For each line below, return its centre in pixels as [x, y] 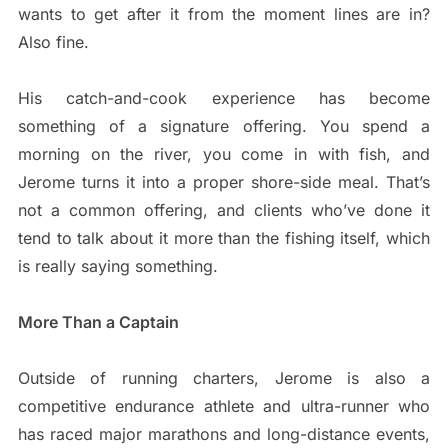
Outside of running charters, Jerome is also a [224, 378]
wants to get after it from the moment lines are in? [224, 14]
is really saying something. [117, 266]
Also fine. [53, 42]
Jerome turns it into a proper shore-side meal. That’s [224, 182]
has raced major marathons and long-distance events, [224, 434]
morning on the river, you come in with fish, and [224, 154]
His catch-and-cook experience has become [224, 98]
